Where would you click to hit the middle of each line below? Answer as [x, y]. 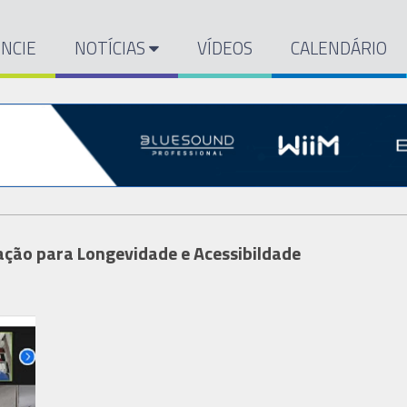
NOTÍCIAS [112, 48]
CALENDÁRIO [339, 48]
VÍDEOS [225, 48]
